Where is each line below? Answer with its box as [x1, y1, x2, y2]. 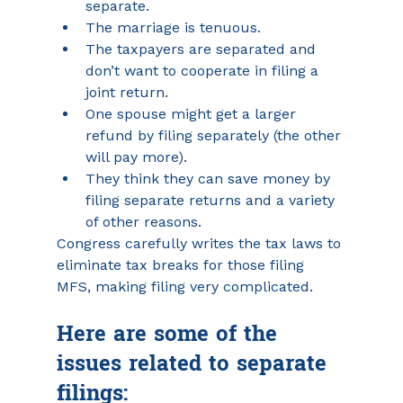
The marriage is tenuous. [85, 19, 261, 36]
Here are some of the [56, 315, 284, 354]
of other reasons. [85, 213, 201, 230]
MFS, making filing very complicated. [56, 278, 318, 295]
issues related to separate [56, 345, 334, 383]
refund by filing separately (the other [85, 127, 345, 144]
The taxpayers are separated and [85, 40, 320, 58]
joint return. [85, 84, 168, 101]
